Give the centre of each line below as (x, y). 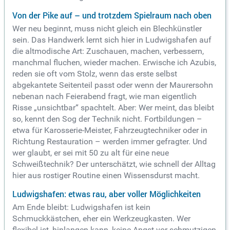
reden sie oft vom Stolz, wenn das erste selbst (95, 74)
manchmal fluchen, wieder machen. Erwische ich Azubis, (114, 63)
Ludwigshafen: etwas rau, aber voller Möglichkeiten (107, 194)
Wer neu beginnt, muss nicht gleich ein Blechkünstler (107, 29)
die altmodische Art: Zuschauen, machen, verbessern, (108, 51)
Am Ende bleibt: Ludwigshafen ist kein (81, 207)
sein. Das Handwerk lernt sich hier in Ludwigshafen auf (112, 40)
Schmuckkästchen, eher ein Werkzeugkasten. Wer (101, 219)
